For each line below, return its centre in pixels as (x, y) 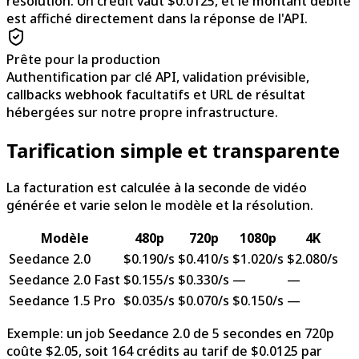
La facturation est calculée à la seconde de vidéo (157, 188)
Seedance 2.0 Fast (65, 280)
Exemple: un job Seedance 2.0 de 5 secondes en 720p (170, 334)
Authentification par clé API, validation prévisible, (158, 77)
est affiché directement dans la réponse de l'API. (157, 18)
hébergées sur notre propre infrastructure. (142, 112)
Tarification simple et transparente (173, 150)
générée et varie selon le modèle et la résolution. (160, 206)
